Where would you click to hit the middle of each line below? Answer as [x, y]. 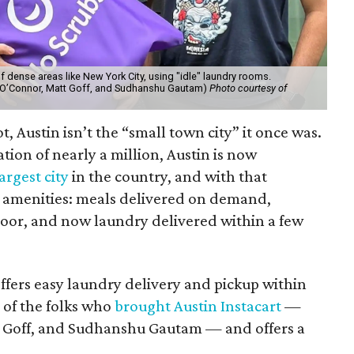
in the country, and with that [168, 176]
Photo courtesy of [248, 88]
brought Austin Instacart [198, 305]
